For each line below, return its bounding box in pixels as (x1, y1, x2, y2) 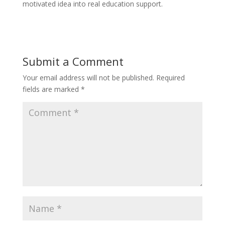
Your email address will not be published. (22, 73, 154, 83)
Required (156, 73, 185, 83)
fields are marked (22, 84, 81, 94)
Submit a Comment (22, 54, 124, 69)
